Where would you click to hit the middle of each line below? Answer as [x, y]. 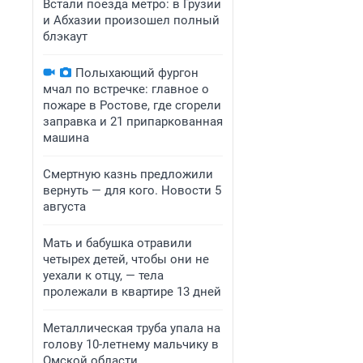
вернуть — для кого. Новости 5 [132, 190]
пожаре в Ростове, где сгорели [132, 105]
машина [66, 138]
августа [64, 207]
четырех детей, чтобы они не [126, 259]
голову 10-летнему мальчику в [131, 344]
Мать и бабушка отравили [117, 243]
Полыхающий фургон [137, 73]
